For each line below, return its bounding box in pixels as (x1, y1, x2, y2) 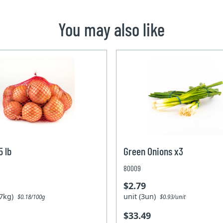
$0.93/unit (160, 193, 186, 201)
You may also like (58, 18, 165, 40)
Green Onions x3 (123, 144, 184, 158)
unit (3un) (123, 192, 160, 202)
